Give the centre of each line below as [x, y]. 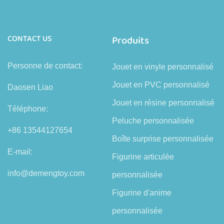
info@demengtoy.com [46, 173]
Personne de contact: [45, 65]
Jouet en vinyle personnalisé [163, 66]
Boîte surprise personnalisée [163, 138]
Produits [130, 40]
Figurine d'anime [142, 192]
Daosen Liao [30, 87]
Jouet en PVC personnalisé [161, 84]
